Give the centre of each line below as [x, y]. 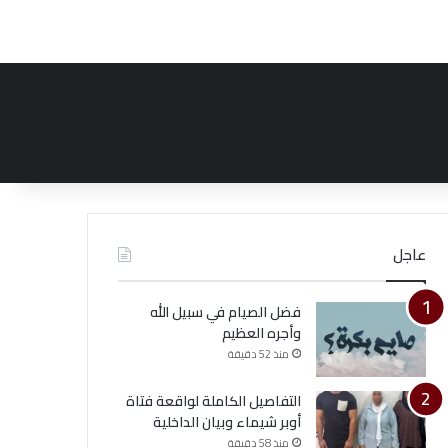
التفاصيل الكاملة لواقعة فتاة [213, 401]
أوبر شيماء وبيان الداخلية [226, 422]
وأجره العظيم [261, 333]
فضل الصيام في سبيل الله [225, 312]
